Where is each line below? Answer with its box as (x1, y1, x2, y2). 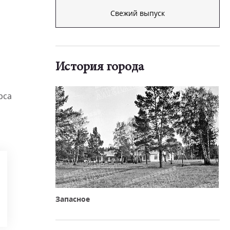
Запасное (55, 194, 90, 204)
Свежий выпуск (110, 8, 165, 18)
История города (55, 61, 144, 74)
